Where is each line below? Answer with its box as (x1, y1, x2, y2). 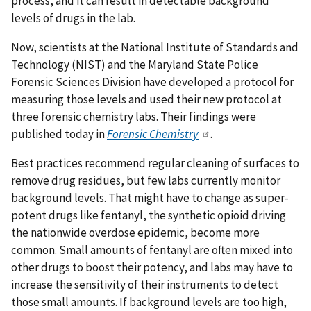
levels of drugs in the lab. (11, 10, 135, 26)
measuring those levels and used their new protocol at (11, 92, 282, 108)
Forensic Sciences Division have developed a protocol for (11, 74, 294, 90)
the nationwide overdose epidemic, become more (11, 224, 260, 240)
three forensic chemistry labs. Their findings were (11, 109, 256, 125)
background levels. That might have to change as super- (11, 190, 289, 205)
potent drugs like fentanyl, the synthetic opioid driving (11, 207, 286, 223)
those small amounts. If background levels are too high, (11, 294, 287, 310)
